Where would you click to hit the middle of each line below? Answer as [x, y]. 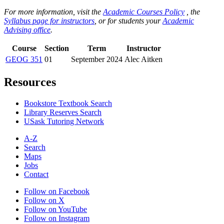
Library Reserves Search [63, 112]
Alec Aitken [143, 59]
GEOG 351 [24, 59]
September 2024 [97, 59]
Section [57, 48]
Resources [30, 82]
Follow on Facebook [57, 191]
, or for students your [128, 21]
